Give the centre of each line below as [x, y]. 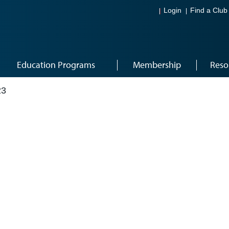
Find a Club [209, 11]
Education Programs [56, 65]
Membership [157, 65]
